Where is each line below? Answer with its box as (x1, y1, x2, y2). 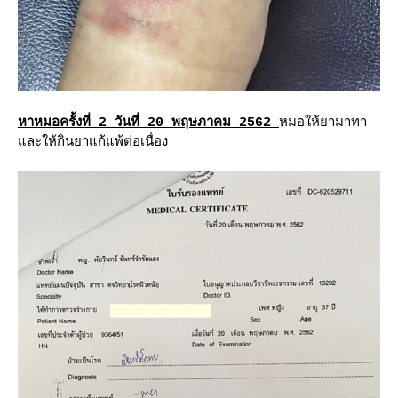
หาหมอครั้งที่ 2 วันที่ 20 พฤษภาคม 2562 (18, 115, 279, 131)
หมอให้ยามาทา (279, 115, 367, 131)
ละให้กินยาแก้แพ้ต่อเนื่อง (18, 134, 168, 150)
